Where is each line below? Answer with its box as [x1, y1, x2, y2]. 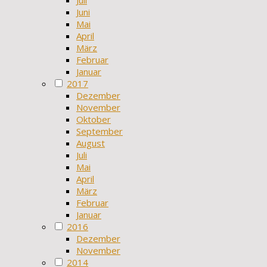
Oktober [76, 113, 111, 125]
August [76, 136, 105, 149]
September [76, 125, 123, 137]
